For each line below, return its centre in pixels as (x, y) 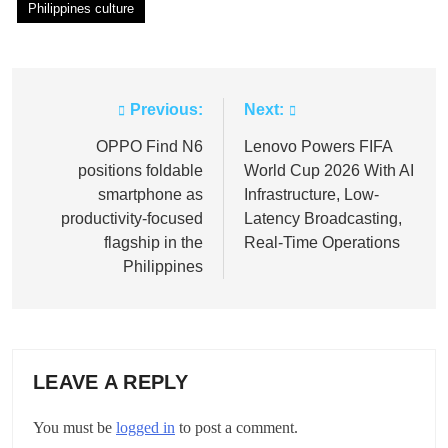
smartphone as (150, 194)
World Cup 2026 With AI (329, 170)
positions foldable (140, 170)
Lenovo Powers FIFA (318, 146)
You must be (74, 427)
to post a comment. (236, 427)
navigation (85, 150)
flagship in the (153, 242)
